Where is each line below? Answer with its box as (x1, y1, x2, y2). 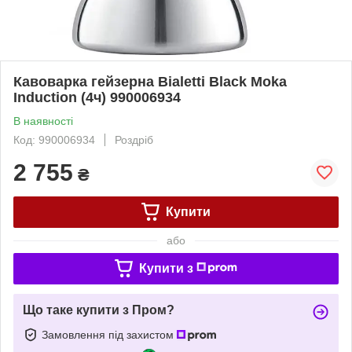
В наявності (13, 114, 73, 127)
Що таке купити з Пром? (23, 302, 174, 317)
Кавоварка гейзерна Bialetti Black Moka (13, 73, 287, 90)
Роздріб (115, 133, 153, 146)
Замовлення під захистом (42, 328, 177, 341)
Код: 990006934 (13, 133, 95, 146)
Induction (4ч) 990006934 (13, 89, 181, 105)
